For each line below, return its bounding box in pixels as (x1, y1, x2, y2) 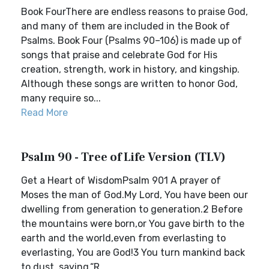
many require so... (21, 92, 101, 104)
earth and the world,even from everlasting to (21, 232, 226, 244)
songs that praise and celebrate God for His (21, 49, 217, 61)
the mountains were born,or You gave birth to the (21, 218, 244, 229)
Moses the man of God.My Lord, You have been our (21, 189, 248, 201)
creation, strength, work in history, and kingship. (21, 64, 240, 75)
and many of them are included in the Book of (21, 20, 230, 32)
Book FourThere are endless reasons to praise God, (21, 6, 248, 17)
